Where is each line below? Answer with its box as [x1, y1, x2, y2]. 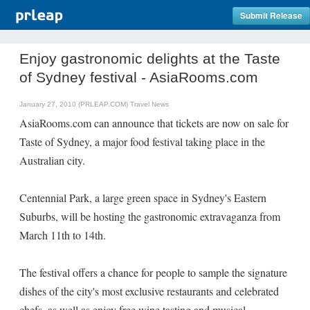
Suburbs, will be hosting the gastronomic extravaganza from [19, 209, 280, 224]
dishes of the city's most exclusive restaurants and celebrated [19, 284, 279, 298]
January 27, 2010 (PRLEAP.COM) [19, 100, 130, 108]
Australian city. [19, 153, 85, 167]
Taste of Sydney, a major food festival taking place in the [19, 134, 265, 149]
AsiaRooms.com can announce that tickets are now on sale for [19, 116, 289, 130]
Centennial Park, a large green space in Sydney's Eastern [19, 190, 266, 205]
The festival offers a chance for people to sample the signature [19, 265, 287, 280]
